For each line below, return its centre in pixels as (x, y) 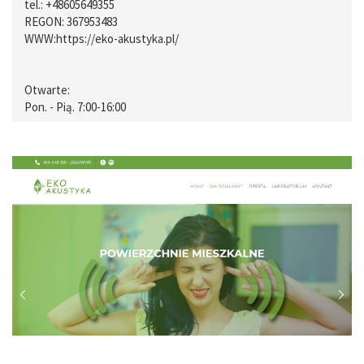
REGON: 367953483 (71, 21)
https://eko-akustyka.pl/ (117, 38)
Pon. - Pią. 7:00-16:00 (75, 106)
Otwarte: (47, 89)
